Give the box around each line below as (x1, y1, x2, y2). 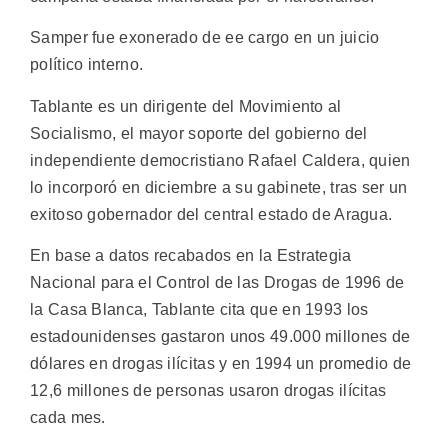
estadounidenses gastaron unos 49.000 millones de (30, 328, 411, 346)
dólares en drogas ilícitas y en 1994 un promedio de (30, 355, 412, 373)
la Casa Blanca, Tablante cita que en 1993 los (30, 301, 369, 319)
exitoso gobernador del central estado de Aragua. (30, 205, 393, 223)
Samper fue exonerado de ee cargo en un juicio (30, 29, 380, 47)
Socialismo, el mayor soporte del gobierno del (30, 124, 368, 142)
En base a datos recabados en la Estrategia (30, 247, 352, 265)
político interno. (30, 56, 144, 74)
